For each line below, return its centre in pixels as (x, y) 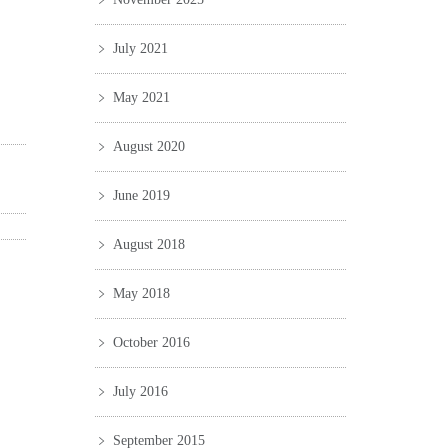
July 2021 (140, 48)
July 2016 (140, 391)
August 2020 (148, 146)
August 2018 (148, 244)
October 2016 (151, 342)
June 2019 (141, 195)
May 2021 (141, 97)
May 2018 (141, 293)
